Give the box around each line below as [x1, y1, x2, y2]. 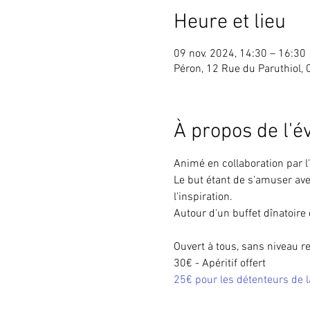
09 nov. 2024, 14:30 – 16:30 [173, 46, 306, 61]
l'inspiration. [173, 190, 232, 204]
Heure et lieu [173, 9, 286, 35]
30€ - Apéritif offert [173, 256, 266, 271]
